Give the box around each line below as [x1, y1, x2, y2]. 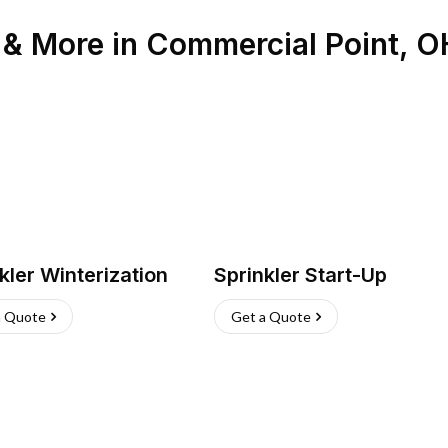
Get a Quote [231, 308, 311, 325]
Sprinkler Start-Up [214, 263, 387, 287]
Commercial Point [146, 26, 399, 62]
